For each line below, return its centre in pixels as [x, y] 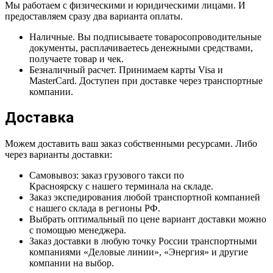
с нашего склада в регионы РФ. [95, 208]
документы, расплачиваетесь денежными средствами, [141, 48]
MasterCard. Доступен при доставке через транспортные [146, 80]
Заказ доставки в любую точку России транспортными [143, 241]
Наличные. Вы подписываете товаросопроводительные [145, 37]
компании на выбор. [72, 263]
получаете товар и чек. [76, 58]
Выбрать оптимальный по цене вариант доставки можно [148, 219]
